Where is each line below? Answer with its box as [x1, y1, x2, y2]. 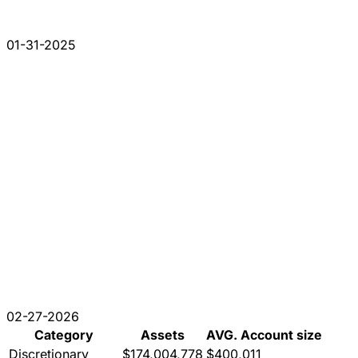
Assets [141, 327, 185, 343]
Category [34, 327, 93, 343]
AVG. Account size [206, 327, 322, 343]
